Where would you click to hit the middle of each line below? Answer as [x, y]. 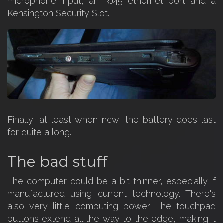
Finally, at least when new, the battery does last [111, 119]
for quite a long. [39, 132]
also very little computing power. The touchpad [111, 206]
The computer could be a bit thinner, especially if [111, 181]
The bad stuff [57, 161]
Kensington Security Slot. [58, 13]
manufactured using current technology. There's [111, 193]
